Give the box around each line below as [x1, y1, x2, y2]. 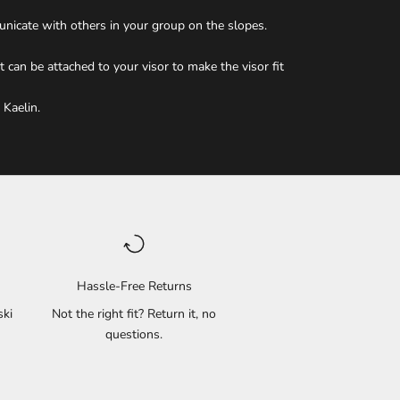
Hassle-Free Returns [76, 278, 192, 296]
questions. [105, 326, 163, 344]
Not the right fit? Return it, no [52, 305, 217, 323]
